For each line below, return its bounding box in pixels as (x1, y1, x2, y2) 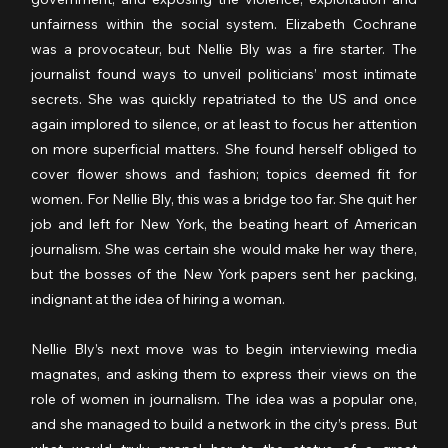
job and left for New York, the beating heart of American (31, 215, 417, 234)
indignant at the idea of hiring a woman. (31, 290, 286, 309)
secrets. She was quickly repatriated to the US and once (31, 90, 417, 109)
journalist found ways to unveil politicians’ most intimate (31, 65, 417, 84)
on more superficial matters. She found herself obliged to (31, 140, 417, 159)
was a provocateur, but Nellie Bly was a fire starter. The (31, 40, 417, 59)
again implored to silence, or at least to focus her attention (31, 115, 417, 134)
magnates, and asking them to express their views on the (31, 365, 417, 384)
